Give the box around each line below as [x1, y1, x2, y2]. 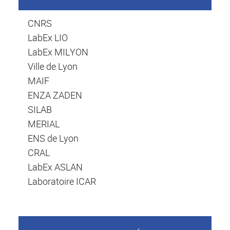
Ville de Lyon [28, 60, 78, 73]
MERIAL [28, 118, 60, 130]
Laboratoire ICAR [28, 175, 96, 188]
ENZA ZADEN [28, 89, 82, 102]
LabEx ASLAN [28, 161, 83, 174]
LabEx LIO [28, 31, 68, 44]
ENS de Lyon [28, 132, 79, 145]
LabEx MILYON [28, 46, 88, 59]
